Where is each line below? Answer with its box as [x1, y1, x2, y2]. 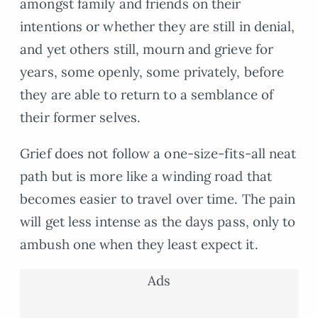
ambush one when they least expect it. [20, 236, 258, 253]
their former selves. [20, 109, 141, 126]
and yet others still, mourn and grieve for [20, 40, 274, 58]
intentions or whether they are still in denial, [20, 18, 295, 35]
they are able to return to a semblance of [20, 86, 274, 104]
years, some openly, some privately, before [20, 63, 285, 81]
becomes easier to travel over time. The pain [20, 190, 296, 208]
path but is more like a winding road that [20, 168, 273, 185]
